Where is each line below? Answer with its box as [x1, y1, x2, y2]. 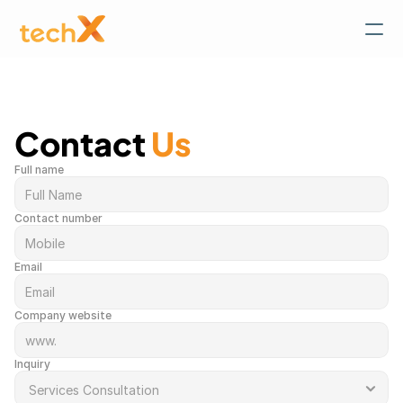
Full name [14, 163, 64, 176]
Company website [14, 309, 112, 322]
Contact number [14, 211, 103, 225]
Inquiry [14, 357, 50, 371]
